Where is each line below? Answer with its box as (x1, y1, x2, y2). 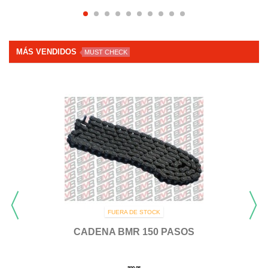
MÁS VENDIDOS (16, 47, 79, 56)
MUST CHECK (84, 48, 127, 56)
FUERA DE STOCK (108, 209, 160, 216)
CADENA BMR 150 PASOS (74, 227, 194, 237)
